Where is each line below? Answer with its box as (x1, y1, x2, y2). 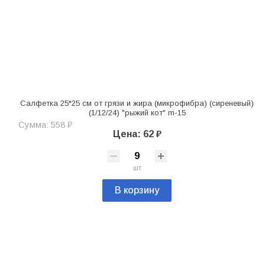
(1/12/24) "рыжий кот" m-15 (88, 108, 186, 118)
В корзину (115, 185, 159, 196)
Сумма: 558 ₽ (18, 119, 72, 130)
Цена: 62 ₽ (112, 129, 161, 140)
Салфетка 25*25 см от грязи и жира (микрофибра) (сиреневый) (20, 99, 254, 108)
